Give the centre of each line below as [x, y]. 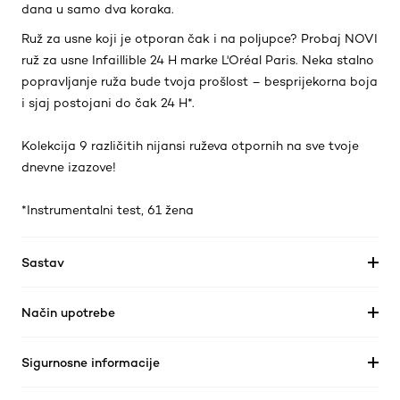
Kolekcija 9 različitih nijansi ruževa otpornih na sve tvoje [190, 146]
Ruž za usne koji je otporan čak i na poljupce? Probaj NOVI [200, 38]
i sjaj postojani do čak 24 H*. [108, 103]
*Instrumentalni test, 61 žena [108, 210]
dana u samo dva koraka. [98, 9]
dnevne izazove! [69, 167]
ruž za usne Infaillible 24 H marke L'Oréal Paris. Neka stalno [198, 60]
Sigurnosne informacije [91, 362]
